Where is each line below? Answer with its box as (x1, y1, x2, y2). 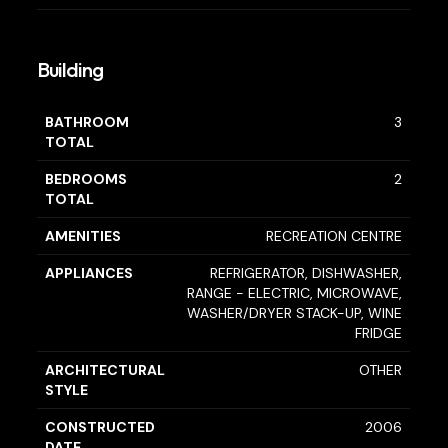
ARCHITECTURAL (45, 361, 166, 380)
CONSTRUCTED (45, 418, 156, 437)
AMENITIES (45, 227, 122, 246)
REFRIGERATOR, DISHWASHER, (210, 264, 403, 283)
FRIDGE (355, 324, 403, 343)
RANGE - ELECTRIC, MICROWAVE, (187, 284, 403, 303)
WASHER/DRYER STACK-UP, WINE (187, 304, 403, 323)
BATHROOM (45, 113, 130, 132)
